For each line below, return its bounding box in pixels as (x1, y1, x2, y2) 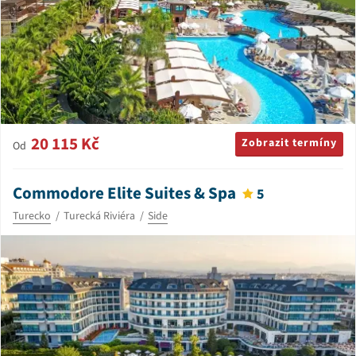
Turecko (13, 207, 51, 224)
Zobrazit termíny (242, 134, 337, 151)
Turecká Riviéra (64, 207, 135, 224)
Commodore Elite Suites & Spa (13, 180, 236, 205)
